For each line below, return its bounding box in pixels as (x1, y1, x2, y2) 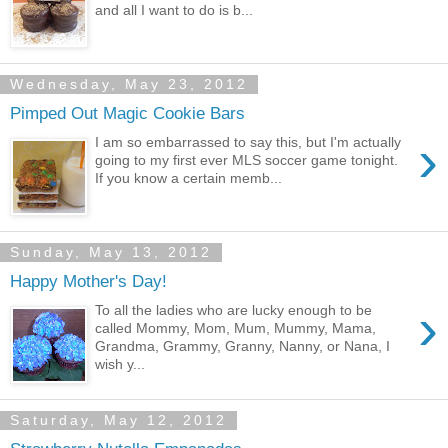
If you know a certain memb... (95, 169, 283, 186)
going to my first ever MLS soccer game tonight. (95, 151, 403, 168)
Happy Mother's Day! (10, 270, 167, 291)
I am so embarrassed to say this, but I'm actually (95, 133, 402, 150)
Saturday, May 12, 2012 (10, 412, 227, 429)
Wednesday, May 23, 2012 (10, 76, 248, 93)
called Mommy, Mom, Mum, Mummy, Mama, (95, 319, 377, 336)
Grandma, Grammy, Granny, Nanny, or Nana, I (95, 337, 391, 354)
